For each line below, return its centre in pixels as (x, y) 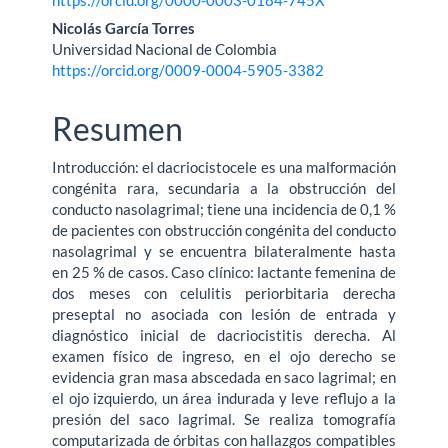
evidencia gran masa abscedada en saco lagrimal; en (224, 376)
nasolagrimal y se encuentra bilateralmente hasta (224, 250)
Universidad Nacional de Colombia (165, 49)
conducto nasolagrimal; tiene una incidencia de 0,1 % (224, 208)
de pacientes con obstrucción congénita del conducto (224, 229)
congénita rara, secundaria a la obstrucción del (224, 187)
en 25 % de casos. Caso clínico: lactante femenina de (224, 271)
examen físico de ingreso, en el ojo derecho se (224, 355)
